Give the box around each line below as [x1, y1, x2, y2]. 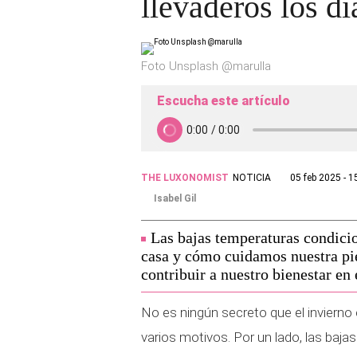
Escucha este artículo [157, 93, 290, 108]
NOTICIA [233, 172, 271, 183]
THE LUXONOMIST [141, 172, 229, 183]
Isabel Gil [154, 193, 196, 204]
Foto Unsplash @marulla [141, 59, 271, 73]
